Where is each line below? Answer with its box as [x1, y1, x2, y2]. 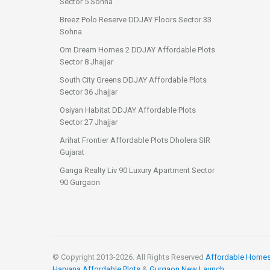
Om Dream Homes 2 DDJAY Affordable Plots [60, 45, 215, 54]
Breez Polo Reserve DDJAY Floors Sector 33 [60, 15, 212, 24]
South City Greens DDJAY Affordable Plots [60, 75, 207, 84]
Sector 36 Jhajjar [60, 87, 118, 96]
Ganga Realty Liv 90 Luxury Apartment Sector [60, 166, 215, 175]
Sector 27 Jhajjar [60, 118, 118, 127]
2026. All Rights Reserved [116, 253, 206, 262]
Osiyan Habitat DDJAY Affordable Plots [60, 105, 196, 115]
